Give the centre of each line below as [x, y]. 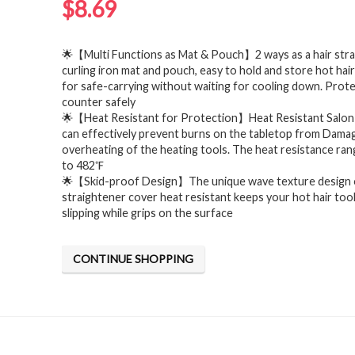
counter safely [99, 102]
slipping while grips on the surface [148, 213]
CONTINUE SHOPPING [134, 259]
